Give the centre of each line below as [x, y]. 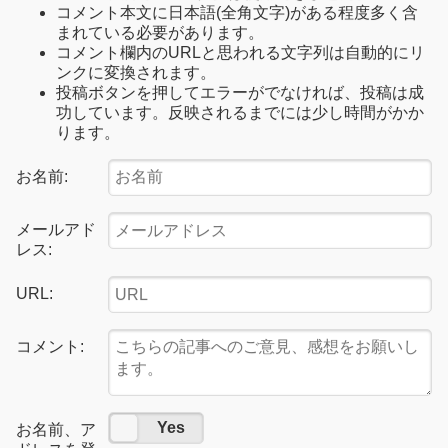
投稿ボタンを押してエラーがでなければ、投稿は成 [240, 92]
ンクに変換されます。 [136, 72]
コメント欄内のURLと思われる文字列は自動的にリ [240, 52]
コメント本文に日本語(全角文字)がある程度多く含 [237, 12]
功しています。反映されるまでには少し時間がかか [240, 112]
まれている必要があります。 [160, 32]
